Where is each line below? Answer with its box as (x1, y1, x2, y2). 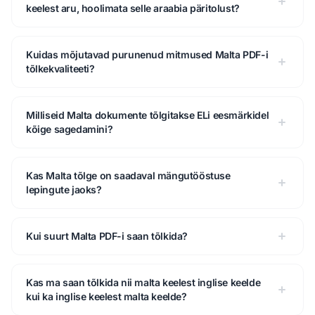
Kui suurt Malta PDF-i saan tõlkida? (26, 230, 188, 243)
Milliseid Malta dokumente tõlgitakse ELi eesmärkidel (26, 109, 269, 122)
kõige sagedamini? (26, 123, 113, 136)
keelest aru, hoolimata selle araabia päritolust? (26, 2, 240, 15)
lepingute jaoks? (26, 184, 102, 196)
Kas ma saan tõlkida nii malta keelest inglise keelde (26, 276, 261, 289)
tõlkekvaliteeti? (26, 63, 95, 75)
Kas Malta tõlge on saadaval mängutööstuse (26, 169, 231, 182)
